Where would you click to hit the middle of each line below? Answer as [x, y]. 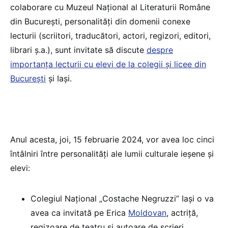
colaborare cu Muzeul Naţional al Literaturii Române [110, 7]
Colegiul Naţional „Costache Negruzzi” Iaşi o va [122, 199]
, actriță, [182, 213]
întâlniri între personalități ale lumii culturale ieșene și [112, 154]
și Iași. [59, 79]
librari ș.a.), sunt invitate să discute [78, 50]
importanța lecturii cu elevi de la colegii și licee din [108, 64]
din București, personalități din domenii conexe [100, 22]
